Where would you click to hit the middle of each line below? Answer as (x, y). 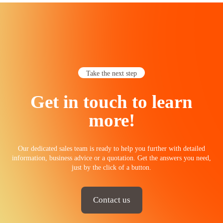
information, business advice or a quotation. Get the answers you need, (111, 158)
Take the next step (111, 73)
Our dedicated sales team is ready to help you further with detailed (111, 148)
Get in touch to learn (111, 102)
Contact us (111, 200)
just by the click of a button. (111, 167)
